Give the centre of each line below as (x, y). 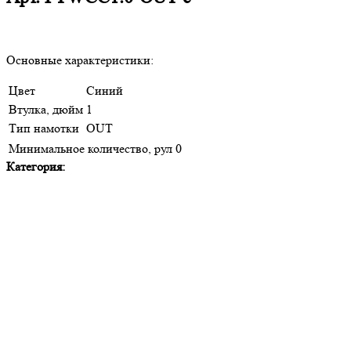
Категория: (36, 166)
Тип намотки (44, 128)
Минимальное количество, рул (90, 148)
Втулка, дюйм (46, 109)
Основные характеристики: (80, 60)
